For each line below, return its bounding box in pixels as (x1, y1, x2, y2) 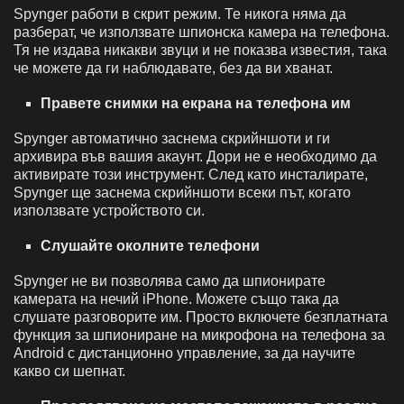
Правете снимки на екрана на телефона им (41, 95, 351, 111)
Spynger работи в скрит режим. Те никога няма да (14, 5, 346, 22)
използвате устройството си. (14, 202, 205, 218)
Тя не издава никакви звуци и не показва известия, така (14, 41, 387, 58)
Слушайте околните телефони (41, 237, 260, 253)
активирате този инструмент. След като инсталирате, (14, 166, 368, 182)
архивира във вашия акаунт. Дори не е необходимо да (14, 148, 377, 164)
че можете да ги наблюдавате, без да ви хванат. (14, 60, 333, 76)
